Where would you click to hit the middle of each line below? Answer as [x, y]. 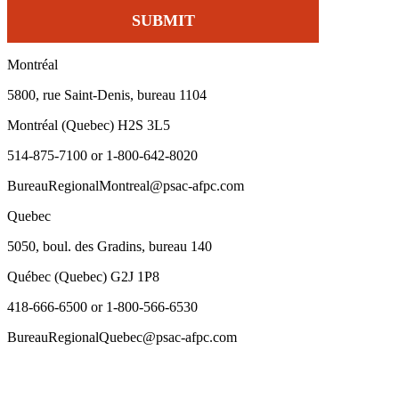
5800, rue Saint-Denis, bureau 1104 [107, 94]
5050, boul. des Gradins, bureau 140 [110, 246]
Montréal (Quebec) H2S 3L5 [89, 125]
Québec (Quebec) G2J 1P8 [83, 276]
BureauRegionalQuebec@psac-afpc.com [122, 337]
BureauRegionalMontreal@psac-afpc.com [126, 185]
